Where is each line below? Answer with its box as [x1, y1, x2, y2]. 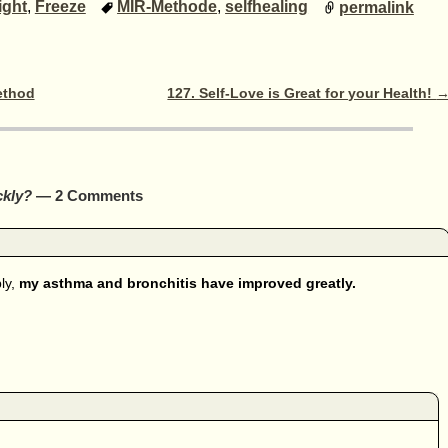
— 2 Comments [31, 186, 143, 204]
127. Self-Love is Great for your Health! [167, 84, 437, 101]
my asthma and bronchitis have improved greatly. [18, 274, 356, 291]
